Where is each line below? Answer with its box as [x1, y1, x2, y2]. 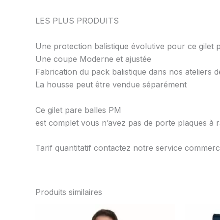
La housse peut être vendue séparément [35, 80, 187, 90]
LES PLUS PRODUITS [35, 16, 119, 26]
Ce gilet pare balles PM [35, 105, 121, 115]
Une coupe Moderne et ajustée [35, 54, 151, 64]
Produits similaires [35, 187, 102, 197]
